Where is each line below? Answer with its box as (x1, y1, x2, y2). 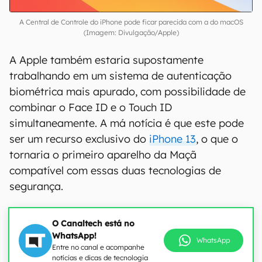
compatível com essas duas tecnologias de (9, 164, 221, 178)
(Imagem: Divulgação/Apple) (83, 28, 179, 37)
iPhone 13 (149, 132, 196, 146)
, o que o (196, 132, 238, 146)
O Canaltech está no (52, 218, 135, 229)
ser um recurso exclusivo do (9, 132, 149, 146)
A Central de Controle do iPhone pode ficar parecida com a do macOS (19, 18, 243, 27)
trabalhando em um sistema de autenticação (9, 69, 232, 83)
